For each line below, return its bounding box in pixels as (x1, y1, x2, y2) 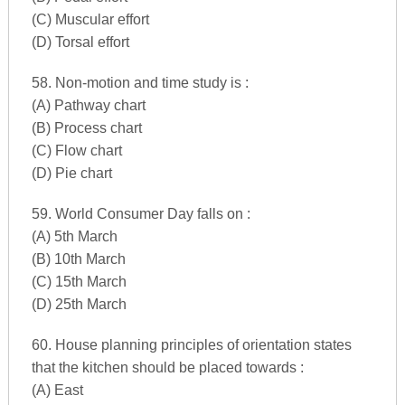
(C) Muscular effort (31, 11, 149, 27)
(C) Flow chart (31, 142, 122, 158)
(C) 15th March (31, 273, 127, 289)
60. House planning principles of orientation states (31, 336, 352, 353)
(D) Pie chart (31, 165, 112, 181)
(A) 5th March (31, 228, 118, 244)
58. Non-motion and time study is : (31, 74, 249, 90)
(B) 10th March (31, 250, 126, 267)
